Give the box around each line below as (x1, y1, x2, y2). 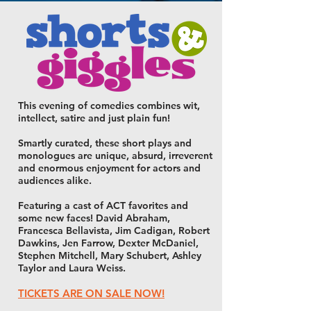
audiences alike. (18, 174, 94, 187)
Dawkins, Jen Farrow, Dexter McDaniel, (18, 237, 199, 249)
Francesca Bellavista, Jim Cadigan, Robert (18, 224, 210, 237)
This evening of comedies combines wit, (18, 99, 200, 112)
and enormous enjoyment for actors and (18, 162, 201, 174)
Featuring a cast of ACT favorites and (18, 199, 188, 212)
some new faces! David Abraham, (18, 212, 170, 224)
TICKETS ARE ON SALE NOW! (18, 287, 165, 300)
